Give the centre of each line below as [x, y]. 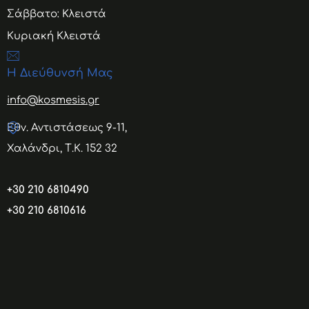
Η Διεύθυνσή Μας [60, 73]
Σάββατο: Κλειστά [57, 14]
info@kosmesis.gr [53, 101]
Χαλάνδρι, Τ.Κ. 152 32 [62, 149]
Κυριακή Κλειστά [54, 37]
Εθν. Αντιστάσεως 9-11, [67, 128]
